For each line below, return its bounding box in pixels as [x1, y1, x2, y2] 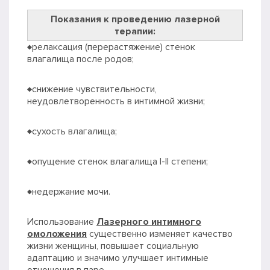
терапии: [115, 25, 155, 38]
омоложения [27, 228, 87, 240]
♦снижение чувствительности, [27, 83, 157, 96]
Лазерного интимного [96, 216, 201, 228]
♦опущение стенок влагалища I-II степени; [27, 155, 208, 168]
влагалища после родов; [27, 53, 134, 66]
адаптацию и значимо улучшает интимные [27, 252, 209, 265]
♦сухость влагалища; [27, 125, 117, 138]
